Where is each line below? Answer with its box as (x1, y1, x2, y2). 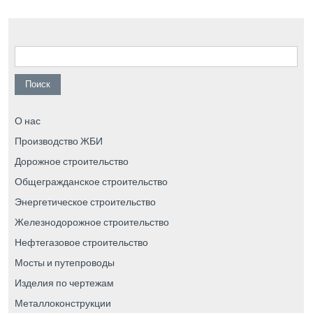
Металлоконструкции (14, 296, 111, 309)
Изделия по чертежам (14, 276, 114, 289)
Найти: (13, 43, 45, 56)
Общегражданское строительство (14, 175, 168, 187)
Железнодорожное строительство (14, 215, 169, 228)
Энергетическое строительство (14, 195, 156, 208)
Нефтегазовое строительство (14, 235, 148, 248)
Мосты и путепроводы (14, 256, 115, 268)
